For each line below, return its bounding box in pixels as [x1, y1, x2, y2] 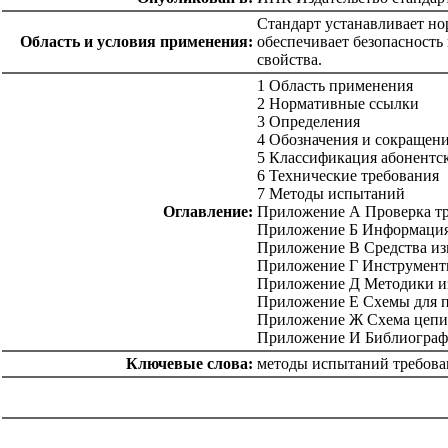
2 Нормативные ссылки [257, 95, 419, 113]
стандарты [9, 392, 51, 404]
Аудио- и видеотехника [157, 403, 253, 415]
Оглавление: [163, 203, 253, 221]
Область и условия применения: [20, 33, 253, 51]
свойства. [257, 51, 322, 69]
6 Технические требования [257, 167, 439, 185]
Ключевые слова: [126, 355, 253, 373]
